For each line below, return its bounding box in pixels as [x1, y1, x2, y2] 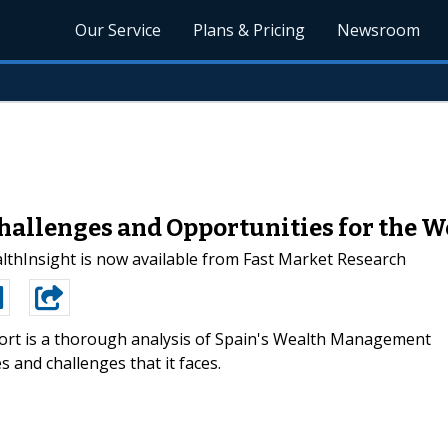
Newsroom [337, 19, 421, 41]
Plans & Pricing [193, 19, 306, 41]
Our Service [75, 19, 162, 41]
